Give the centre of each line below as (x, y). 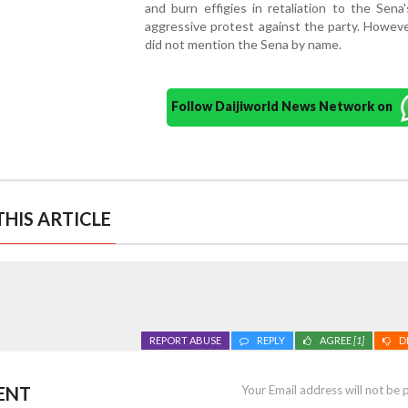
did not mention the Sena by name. (243, 44)
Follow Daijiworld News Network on (286, 106)
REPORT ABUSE (185, 340)
